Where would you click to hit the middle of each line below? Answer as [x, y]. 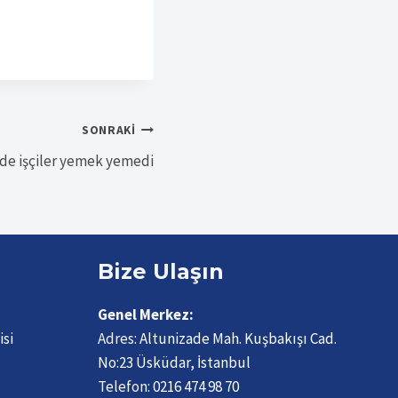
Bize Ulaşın [161, 272]
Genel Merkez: [146, 315]
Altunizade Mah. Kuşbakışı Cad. [239, 339]
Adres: [119, 339]
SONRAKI [108, 131]
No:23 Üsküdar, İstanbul [175, 363]
